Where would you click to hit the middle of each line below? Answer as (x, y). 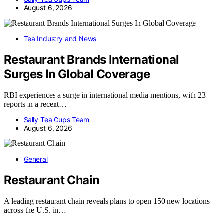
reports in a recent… (35, 104)
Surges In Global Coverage (77, 74)
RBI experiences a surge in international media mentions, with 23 (105, 95)
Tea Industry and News (60, 39)
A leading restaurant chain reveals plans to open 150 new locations (107, 201)
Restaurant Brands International (92, 60)
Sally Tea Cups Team (56, 119)
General (36, 159)
